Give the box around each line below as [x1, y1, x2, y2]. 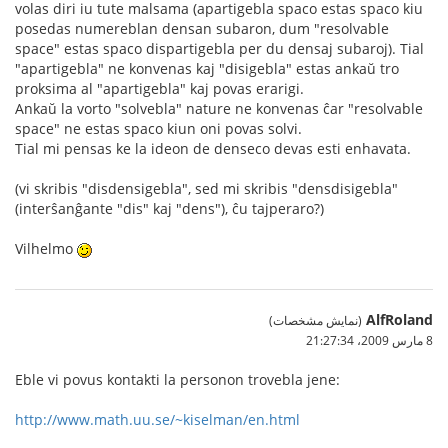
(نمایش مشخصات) [269, 311, 362, 328]
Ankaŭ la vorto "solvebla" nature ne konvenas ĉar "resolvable [15, 98, 423, 118]
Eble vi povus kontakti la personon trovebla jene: [15, 369, 340, 389]
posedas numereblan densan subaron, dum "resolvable [15, 18, 389, 38]
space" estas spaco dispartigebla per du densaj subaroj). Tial [15, 38, 424, 58]
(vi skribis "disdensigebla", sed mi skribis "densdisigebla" [15, 178, 398, 198]
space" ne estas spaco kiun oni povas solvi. [15, 118, 302, 138]
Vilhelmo [15, 238, 77, 258]
